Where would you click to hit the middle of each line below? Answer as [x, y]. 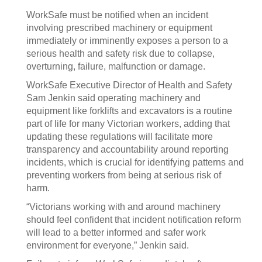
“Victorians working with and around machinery [123, 207]
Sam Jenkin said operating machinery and [113, 98]
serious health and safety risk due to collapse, [120, 54]
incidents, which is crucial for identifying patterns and [135, 162]
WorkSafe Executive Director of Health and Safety [129, 85]
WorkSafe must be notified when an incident [117, 15]
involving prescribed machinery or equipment [119, 28]
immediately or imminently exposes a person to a [127, 41]
